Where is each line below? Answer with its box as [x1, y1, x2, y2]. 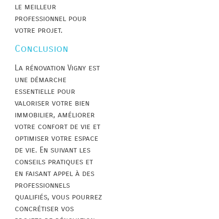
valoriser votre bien [15, 98, 89, 108]
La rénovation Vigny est [15, 63, 100, 73]
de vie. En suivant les [15, 145, 90, 155]
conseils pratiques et [15, 157, 93, 167]
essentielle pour [15, 87, 75, 96]
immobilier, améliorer [15, 110, 95, 120]
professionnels [15, 180, 70, 190]
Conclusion [15, 43, 68, 55]
